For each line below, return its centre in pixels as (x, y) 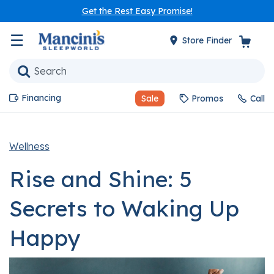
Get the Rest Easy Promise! (137, 11)
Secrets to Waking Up (124, 208)
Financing (41, 98)
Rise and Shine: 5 (101, 179)
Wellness (29, 146)
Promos (207, 98)
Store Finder (208, 40)
